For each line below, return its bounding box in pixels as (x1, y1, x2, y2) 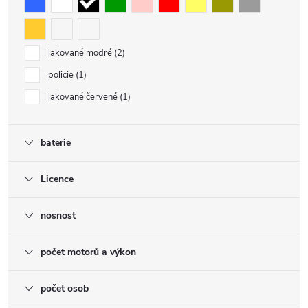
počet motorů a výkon (41, 245, 136, 258)
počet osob (41, 282, 89, 295)
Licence (41, 173, 74, 186)
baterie (41, 136, 71, 149)
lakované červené (48, 91, 120, 103)
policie (48, 69, 76, 81)
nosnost (41, 209, 76, 222)
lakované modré (48, 47, 114, 59)
